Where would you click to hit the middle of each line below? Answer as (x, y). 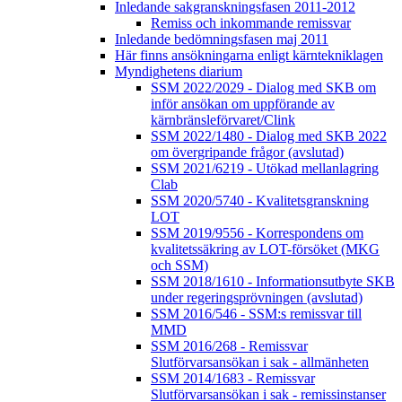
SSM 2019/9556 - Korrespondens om (257, 233)
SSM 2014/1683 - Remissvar (233, 379)
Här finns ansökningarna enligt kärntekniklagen (249, 56)
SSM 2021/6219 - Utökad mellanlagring (265, 169)
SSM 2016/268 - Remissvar (229, 346)
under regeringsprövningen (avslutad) (257, 298)
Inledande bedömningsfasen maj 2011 (222, 39)
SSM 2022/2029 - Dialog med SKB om (263, 88)
